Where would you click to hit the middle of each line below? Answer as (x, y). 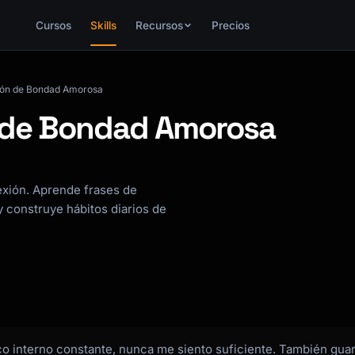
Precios (230, 25)
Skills (103, 25)
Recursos (159, 25)
